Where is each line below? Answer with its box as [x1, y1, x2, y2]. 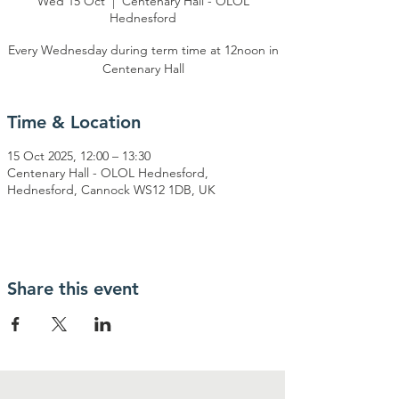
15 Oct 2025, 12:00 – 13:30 [7, 148, 151, 164]
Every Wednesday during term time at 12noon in [7, 42, 279, 58]
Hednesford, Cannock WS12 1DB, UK [7, 182, 216, 198]
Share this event [7, 278, 139, 299]
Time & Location [7, 111, 141, 133]
